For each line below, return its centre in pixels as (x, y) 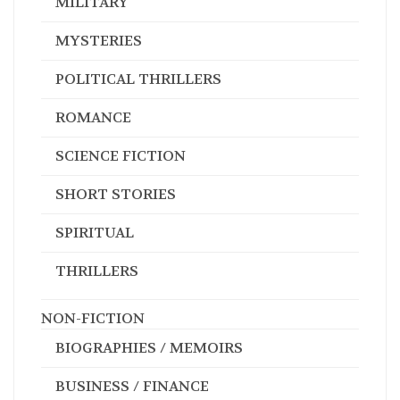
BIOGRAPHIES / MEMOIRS (149, 347)
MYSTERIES (99, 40)
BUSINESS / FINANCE (132, 386)
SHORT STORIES (116, 194)
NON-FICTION (93, 318)
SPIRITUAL (95, 232)
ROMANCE (93, 117)
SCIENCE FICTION (121, 155)
